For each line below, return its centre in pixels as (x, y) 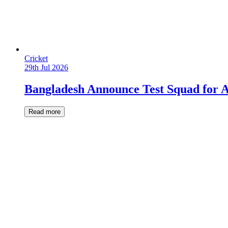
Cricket (36, 59)
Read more (45, 111)
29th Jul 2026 (46, 68)
